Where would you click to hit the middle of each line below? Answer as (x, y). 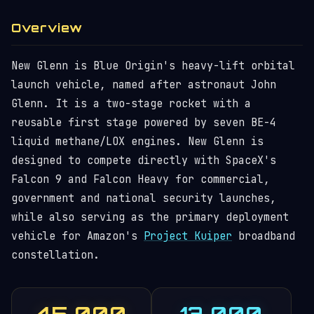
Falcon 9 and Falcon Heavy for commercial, (141, 179)
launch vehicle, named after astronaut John (144, 85)
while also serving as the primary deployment (150, 217)
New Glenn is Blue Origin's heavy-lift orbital (153, 66)
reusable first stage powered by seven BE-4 (144, 123)
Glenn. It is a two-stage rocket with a (131, 104)
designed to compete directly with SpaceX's (144, 161)
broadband (264, 236)
